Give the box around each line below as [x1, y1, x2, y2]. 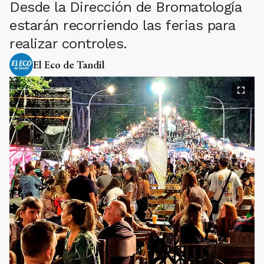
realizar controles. [9, 35, 127, 52]
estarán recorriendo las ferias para [9, 17, 235, 34]
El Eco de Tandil [33, 58, 105, 71]
